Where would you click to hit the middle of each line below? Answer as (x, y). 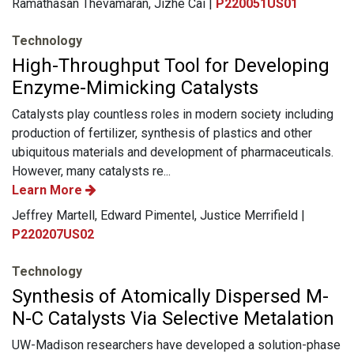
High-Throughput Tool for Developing (171, 65)
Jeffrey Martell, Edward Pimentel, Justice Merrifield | (158, 215)
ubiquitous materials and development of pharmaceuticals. (173, 152)
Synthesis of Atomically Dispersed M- (170, 296)
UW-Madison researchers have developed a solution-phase (176, 345)
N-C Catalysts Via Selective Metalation (173, 318)
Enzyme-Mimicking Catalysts (135, 87)
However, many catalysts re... (91, 171)
